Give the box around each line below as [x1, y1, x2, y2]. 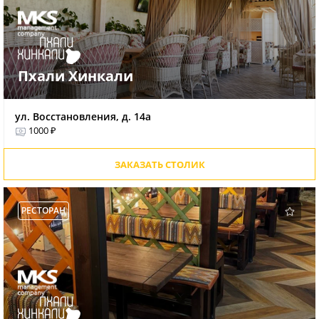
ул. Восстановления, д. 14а [15, 110, 151, 124]
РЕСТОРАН [21, 204, 66, 217]
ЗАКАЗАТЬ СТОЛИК [114, 158, 205, 172]
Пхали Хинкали [18, 66, 133, 86]
